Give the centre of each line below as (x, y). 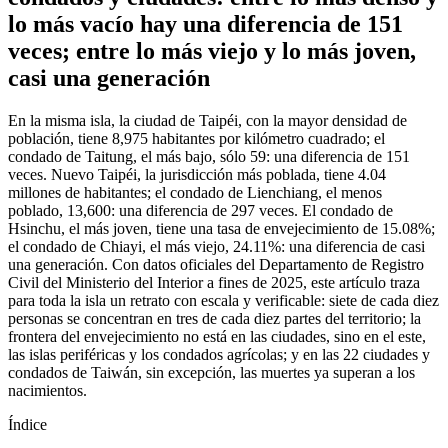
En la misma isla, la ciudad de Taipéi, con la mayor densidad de (207, 121)
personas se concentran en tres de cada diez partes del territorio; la (214, 319)
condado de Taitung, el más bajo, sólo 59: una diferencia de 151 (209, 157)
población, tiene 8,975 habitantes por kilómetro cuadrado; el (196, 139)
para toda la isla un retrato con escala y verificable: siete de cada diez (223, 301)
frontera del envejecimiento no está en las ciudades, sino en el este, (217, 337)
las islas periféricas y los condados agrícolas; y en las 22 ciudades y (219, 355)
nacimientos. (47, 391)
